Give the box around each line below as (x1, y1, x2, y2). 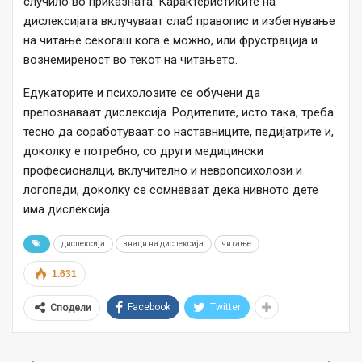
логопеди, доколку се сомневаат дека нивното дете (23, 183, 318, 198)
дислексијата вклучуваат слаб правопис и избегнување (23, 14, 335, 29)
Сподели (50, 302, 91, 314)
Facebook (128, 301, 170, 314)
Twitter (210, 301, 241, 314)
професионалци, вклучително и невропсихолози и (23, 163, 302, 179)
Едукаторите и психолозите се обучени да (23, 86, 260, 101)
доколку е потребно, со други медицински (23, 144, 263, 159)
